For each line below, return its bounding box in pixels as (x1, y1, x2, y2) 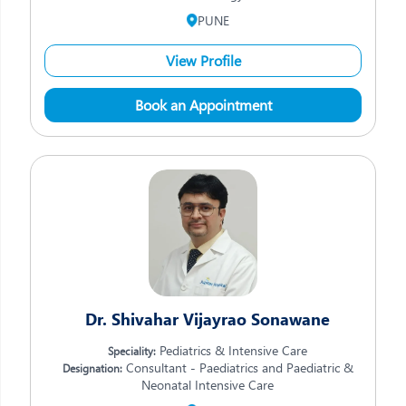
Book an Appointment (134, 95, 272, 114)
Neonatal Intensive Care (141, 376, 274, 393)
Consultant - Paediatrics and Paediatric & (121, 359, 353, 376)
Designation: (62, 361, 122, 375)
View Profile (165, 51, 241, 70)
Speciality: (108, 343, 156, 358)
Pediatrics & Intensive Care (156, 342, 307, 359)
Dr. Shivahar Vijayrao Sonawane (85, 308, 330, 330)
